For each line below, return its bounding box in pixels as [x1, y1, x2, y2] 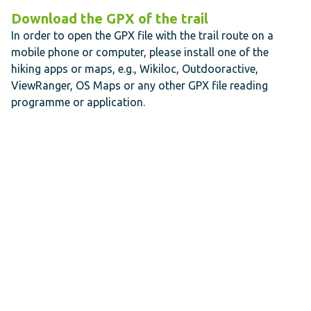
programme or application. [11, 96, 145, 109]
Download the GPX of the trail [11, 10, 208, 27]
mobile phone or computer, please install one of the [11, 46, 269, 59]
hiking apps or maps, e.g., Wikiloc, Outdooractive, [11, 62, 258, 76]
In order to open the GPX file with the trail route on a [11, 29, 274, 42]
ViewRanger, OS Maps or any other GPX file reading [11, 79, 268, 92]
